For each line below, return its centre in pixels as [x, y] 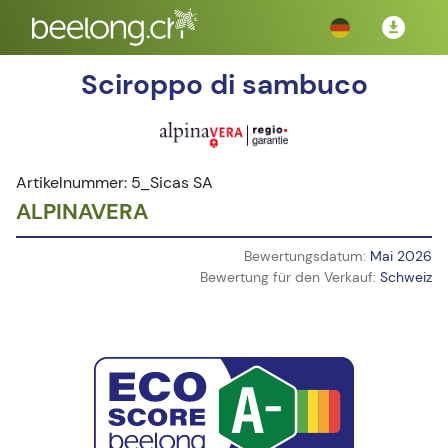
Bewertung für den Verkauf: [290, 277]
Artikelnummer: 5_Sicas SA [114, 182]
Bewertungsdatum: [307, 256]
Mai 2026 [401, 256]
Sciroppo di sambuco [224, 84]
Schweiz [406, 277]
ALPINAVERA [82, 211]
